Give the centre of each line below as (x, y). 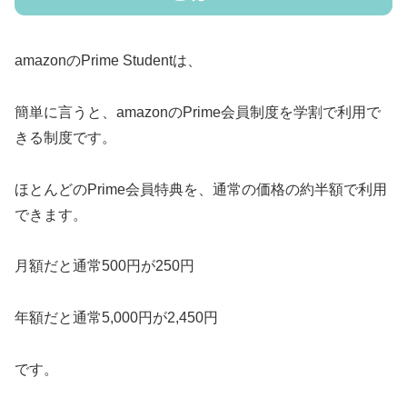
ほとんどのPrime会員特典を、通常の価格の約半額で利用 (201, 189)
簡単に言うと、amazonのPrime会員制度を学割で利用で (198, 112)
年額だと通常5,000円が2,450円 (116, 318)
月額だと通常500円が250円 (104, 266)
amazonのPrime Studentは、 (108, 60)
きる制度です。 (65, 137)
